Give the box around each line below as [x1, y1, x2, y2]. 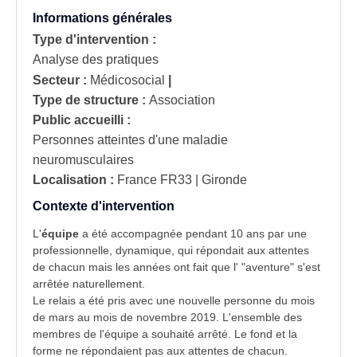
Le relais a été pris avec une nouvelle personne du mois [33, 294, 315, 307]
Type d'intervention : [33, 33, 156, 47]
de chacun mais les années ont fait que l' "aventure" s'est [33, 261, 320, 273]
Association [149, 93, 215, 108]
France [117, 173, 157, 187]
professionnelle [33, 244, 109, 257]
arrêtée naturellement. [33, 277, 145, 290]
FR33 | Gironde [160, 173, 247, 187]
